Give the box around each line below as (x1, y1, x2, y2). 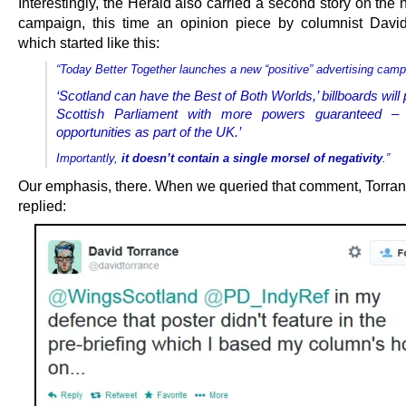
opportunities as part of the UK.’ (56, 124, 241, 140)
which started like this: (18, 34, 159, 51)
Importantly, (56, 151, 121, 166)
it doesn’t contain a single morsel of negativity (121, 151, 382, 166)
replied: (18, 198, 66, 215)
